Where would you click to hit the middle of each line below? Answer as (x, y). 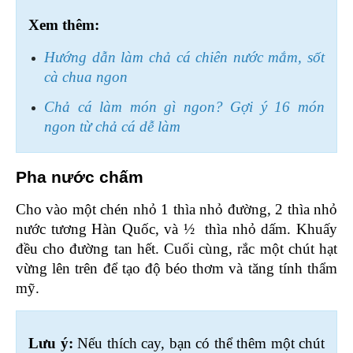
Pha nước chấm (82, 178)
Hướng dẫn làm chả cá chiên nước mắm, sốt (184, 58)
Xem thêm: (64, 25)
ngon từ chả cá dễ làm (112, 127)
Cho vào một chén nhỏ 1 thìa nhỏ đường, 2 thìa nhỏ (176, 210)
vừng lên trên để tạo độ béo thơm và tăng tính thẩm (176, 269)
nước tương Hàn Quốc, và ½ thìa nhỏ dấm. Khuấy (176, 229)
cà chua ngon (86, 77)
